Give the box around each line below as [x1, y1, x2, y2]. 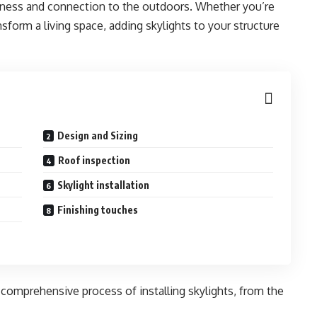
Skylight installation [57, 179, 150, 191]
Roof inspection [58, 154, 131, 166]
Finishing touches [57, 204, 139, 216]
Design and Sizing [57, 129, 139, 142]
